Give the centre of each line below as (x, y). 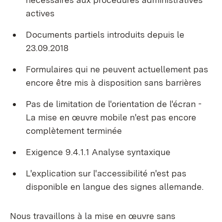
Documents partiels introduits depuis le (105, 34)
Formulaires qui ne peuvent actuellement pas (117, 69)
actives (40, 13)
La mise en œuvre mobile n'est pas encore (111, 117)
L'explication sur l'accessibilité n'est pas (106, 173)
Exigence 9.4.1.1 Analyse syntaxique (98, 152)
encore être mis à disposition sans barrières (113, 83)
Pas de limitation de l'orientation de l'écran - (114, 104)
